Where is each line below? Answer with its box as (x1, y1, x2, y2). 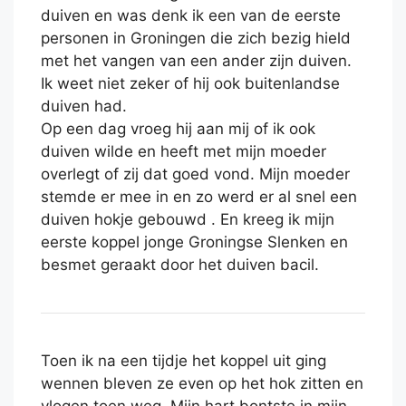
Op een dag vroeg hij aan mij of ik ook (41, 120, 315, 139)
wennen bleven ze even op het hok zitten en (41, 374, 363, 393)
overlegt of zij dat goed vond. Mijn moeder (41, 165, 350, 184)
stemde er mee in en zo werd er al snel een (41, 188, 357, 207)
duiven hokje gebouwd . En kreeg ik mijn (41, 210, 334, 229)
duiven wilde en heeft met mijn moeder (41, 142, 326, 161)
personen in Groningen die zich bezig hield (41, 29, 351, 48)
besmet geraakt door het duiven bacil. (41, 256, 319, 275)
